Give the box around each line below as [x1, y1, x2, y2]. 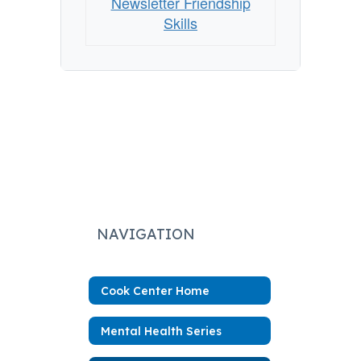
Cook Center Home [101, 283, 210, 298]
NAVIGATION [97, 225, 195, 243]
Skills [164, 12, 197, 33]
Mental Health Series [101, 323, 222, 338]
